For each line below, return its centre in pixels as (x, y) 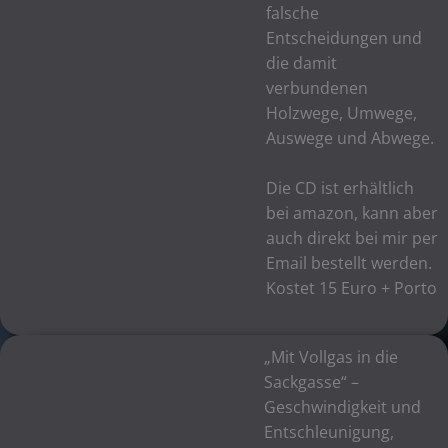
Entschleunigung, (328, 432)
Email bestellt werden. (348, 262)
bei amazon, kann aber (351, 212)
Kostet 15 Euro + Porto (351, 287)
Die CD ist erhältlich (339, 187)
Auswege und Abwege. (351, 137)
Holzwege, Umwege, (341, 112)
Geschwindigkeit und (342, 407)
